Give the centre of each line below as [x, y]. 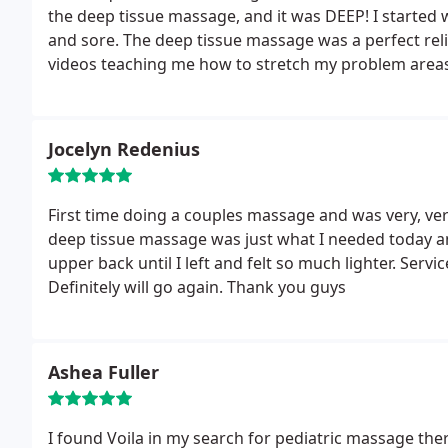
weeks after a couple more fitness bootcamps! [223, 88]
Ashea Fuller [103, 372]
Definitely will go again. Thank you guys [197, 287]
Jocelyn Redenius [124, 149]
